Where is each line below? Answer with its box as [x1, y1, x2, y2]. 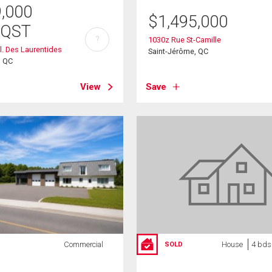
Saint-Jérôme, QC [148, 46, 209, 56]
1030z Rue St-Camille [148, 35, 222, 44]
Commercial [63, 240, 103, 249]
